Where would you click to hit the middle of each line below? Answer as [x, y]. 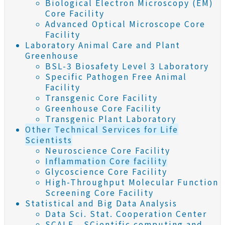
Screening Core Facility [99, 193]
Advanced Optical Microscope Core [125, 24]
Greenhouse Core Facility [103, 108]
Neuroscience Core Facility [108, 151]
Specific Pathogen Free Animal [116, 77]
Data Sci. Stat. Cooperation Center [126, 214]
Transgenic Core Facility [101, 98]
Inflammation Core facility [106, 161]
